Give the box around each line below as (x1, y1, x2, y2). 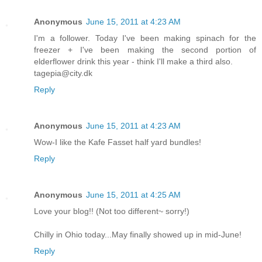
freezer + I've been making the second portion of (34, 45, 256, 55)
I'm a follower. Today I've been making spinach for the (34, 33, 256, 43)
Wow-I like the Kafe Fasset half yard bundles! (34, 137, 201, 147)
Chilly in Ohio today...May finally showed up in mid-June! (34, 230, 242, 240)
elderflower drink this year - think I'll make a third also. (34, 57, 233, 67)
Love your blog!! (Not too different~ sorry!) (34, 206, 189, 216)
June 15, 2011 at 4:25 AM (86, 190, 181, 200)
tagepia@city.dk (34, 68, 92, 78)
